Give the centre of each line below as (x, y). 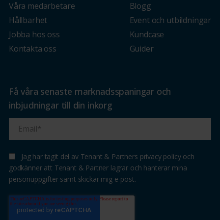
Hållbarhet (28, 20)
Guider (141, 49)
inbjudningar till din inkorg (60, 105)
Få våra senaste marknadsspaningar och (90, 92)
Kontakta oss (32, 49)
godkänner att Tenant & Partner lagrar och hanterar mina (98, 168)
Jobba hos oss (34, 35)
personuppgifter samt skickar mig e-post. (72, 179)
